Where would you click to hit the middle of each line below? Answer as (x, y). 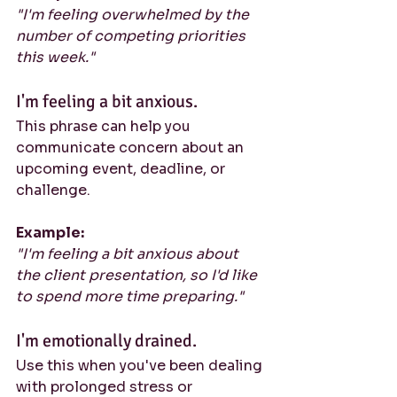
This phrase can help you (105, 126)
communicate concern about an (132, 148)
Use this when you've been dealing (141, 366)
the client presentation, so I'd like (138, 275)
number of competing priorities (132, 36)
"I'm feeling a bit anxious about (129, 254)
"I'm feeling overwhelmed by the (134, 15)
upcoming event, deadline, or (122, 169)
